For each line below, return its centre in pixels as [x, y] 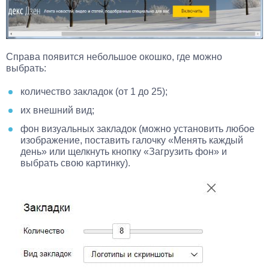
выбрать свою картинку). [75, 163]
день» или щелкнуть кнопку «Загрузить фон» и [124, 151]
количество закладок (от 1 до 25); [94, 91]
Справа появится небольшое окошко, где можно [114, 56]
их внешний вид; [57, 110]
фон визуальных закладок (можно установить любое [138, 128]
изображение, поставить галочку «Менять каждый [132, 140]
